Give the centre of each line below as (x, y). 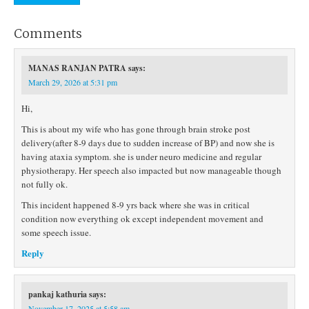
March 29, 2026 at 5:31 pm (73, 82)
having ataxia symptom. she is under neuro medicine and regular (141, 157)
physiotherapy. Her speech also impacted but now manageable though (151, 170)
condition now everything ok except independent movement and (142, 219)
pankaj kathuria (58, 294)
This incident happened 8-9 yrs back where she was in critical (136, 205)
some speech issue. (56, 232)
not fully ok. (44, 184)
